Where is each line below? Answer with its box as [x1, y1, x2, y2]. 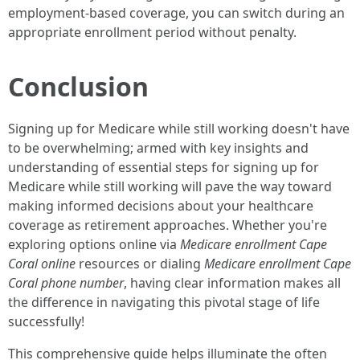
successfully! [8, 313, 84, 330]
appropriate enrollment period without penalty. [8, 23, 297, 41]
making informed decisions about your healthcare [8, 197, 313, 215]
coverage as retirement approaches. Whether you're [8, 216, 327, 234]
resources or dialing [76, 255, 204, 272]
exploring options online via [8, 235, 180, 253]
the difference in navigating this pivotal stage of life [8, 293, 320, 311]
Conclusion [8, 69, 149, 104]
